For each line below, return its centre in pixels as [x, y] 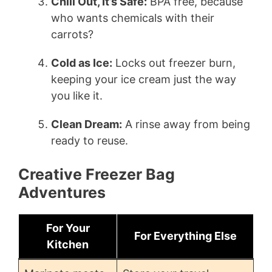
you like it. [77, 96]
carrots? [72, 34]
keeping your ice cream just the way [144, 79]
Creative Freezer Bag [97, 174]
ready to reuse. [90, 141]
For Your [68, 228]
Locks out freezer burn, [174, 63]
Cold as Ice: [82, 63]
